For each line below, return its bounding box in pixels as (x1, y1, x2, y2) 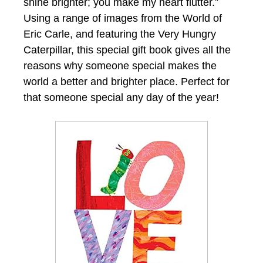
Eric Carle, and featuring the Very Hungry (23, 28, 216, 40)
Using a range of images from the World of (23, 12, 222, 24)
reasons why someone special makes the (23, 59, 217, 72)
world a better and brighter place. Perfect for (23, 75, 230, 87)
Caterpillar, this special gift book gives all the (23, 43, 231, 56)
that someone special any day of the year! (23, 91, 219, 103)
